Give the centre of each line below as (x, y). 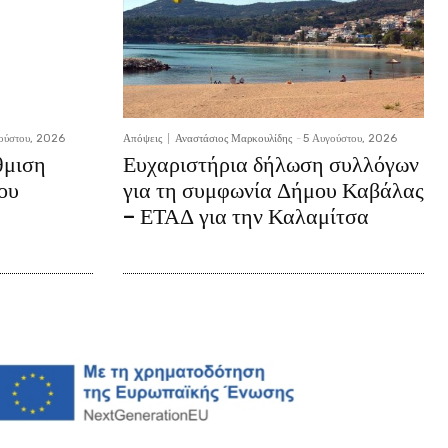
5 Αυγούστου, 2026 (349, 138)
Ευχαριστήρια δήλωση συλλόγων (270, 164)
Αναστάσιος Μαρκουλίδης (233, 138)
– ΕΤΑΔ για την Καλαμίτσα (245, 216)
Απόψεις (142, 138)
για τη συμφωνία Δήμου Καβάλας (273, 190)
